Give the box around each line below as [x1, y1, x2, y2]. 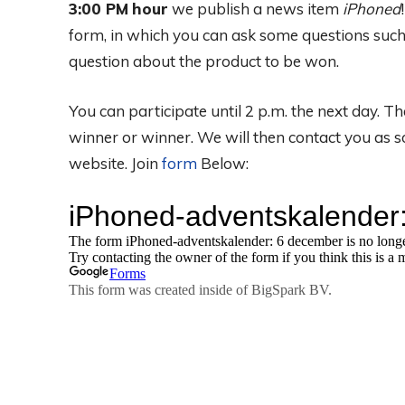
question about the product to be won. [69, 51, 339, 71]
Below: [197, 153, 249, 173]
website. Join [69, 153, 162, 173]
